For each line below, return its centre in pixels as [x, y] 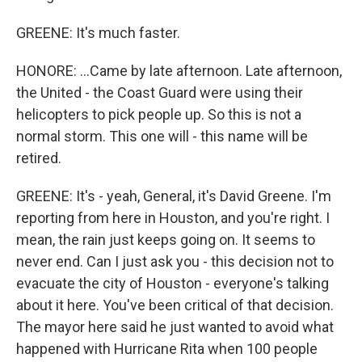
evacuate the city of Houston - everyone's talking [173, 284]
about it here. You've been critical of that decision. [175, 305]
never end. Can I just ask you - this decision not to [175, 262]
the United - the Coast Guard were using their [160, 93]
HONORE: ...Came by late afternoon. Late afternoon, [179, 71]
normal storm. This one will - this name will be [162, 137]
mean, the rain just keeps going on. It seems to [166, 240]
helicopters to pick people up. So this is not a [159, 115]
